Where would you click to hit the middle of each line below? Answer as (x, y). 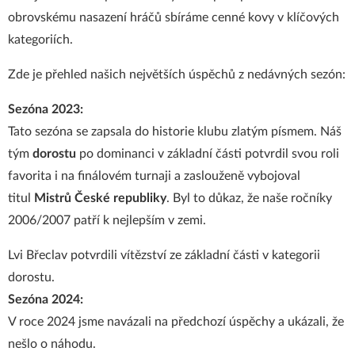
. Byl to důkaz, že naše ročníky (249, 198)
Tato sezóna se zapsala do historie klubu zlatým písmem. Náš (175, 132)
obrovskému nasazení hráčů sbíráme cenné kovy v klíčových (174, 17)
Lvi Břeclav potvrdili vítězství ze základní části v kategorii (164, 255)
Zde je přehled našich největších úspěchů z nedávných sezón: (177, 74)
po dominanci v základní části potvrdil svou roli (208, 154)
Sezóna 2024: (46, 300)
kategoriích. (40, 40)
